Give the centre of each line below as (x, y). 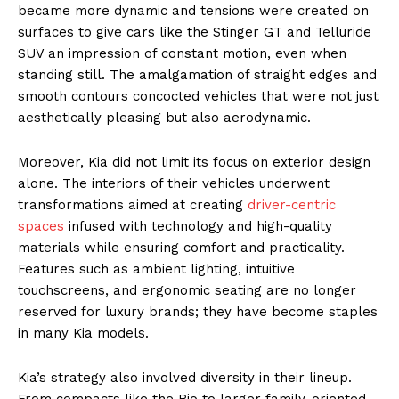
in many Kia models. (83, 333)
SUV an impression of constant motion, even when (182, 53)
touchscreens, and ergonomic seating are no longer (187, 290)
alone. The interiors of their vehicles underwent (174, 183)
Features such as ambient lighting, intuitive (156, 269)
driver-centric (292, 204)
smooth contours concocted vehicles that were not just (198, 96)
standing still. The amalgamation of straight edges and (197, 74)
